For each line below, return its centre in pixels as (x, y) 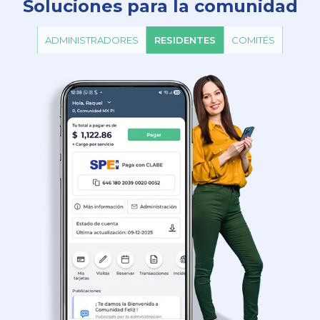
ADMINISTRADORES (92, 40)
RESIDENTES (185, 40)
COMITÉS (253, 40)
